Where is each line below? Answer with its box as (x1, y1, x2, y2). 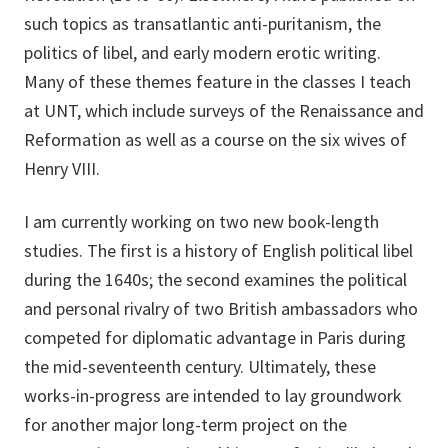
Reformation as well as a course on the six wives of (24, 128, 407, 152)
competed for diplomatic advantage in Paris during (24, 326, 406, 350)
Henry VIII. (24, 157, 100, 181)
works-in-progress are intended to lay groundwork (24, 384, 402, 408)
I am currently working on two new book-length (24, 210, 379, 234)
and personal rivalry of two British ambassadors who (24, 297, 418, 321)
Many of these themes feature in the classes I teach (24, 70, 411, 94)
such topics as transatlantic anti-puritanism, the (24, 12, 381, 36)
